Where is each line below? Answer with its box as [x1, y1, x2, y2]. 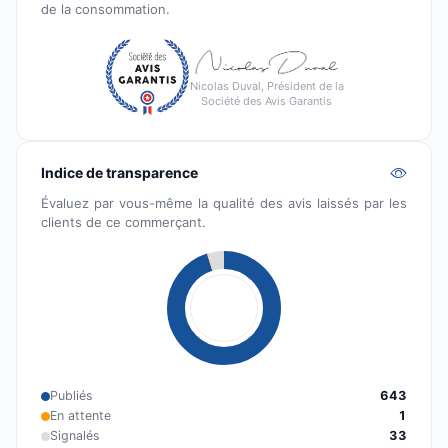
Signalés [50, 428, 100, 444]
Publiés [50, 388, 93, 404]
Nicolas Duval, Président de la [189, 79, 344, 94]
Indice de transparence [41, 164, 198, 182]
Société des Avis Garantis [201, 94, 332, 109]
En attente [50, 408, 111, 424]
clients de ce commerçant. [41, 214, 206, 231]
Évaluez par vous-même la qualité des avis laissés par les [41, 195, 407, 212]
